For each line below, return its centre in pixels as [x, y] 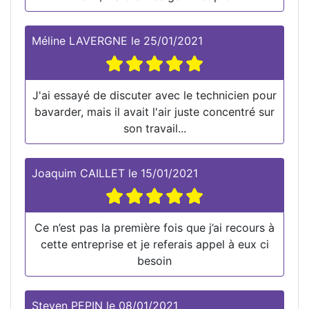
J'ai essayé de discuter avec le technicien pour [154, 95]
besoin [154, 260]
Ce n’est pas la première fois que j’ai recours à [154, 227]
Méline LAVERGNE [80, 40]
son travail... [154, 128]
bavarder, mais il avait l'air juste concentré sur [154, 111]
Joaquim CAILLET [78, 173]
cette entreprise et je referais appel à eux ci [154, 244]
